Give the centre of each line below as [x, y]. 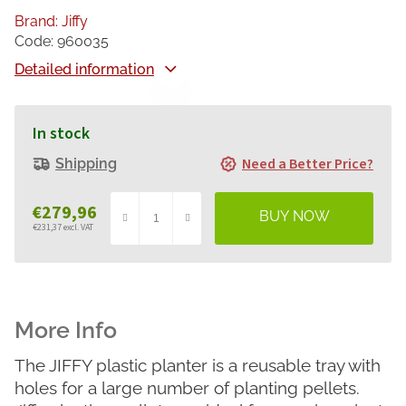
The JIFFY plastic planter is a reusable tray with [198, 366]
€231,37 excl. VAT [63, 227]
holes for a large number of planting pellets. [187, 388]
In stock [61, 134]
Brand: [38, 22]
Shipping [86, 164]
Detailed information [84, 70]
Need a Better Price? [308, 164]
